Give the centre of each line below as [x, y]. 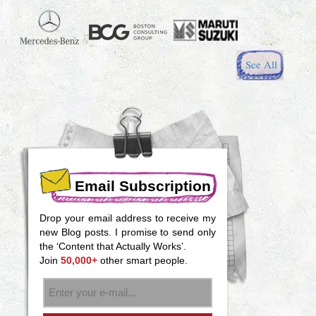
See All [262, 64]
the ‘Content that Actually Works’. [113, 246]
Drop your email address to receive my [128, 218]
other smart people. [143, 260]
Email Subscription [143, 186]
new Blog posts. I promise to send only [128, 232]
